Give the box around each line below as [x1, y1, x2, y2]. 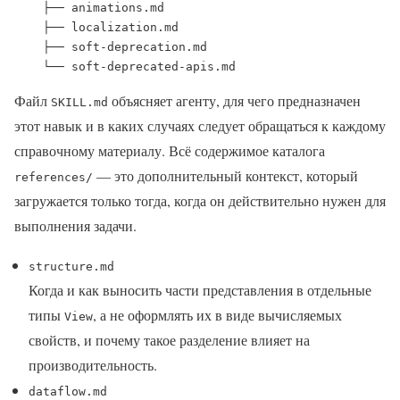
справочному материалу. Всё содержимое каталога [14, 141, 325, 161]
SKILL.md [51, 96, 108, 110]
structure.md [29, 260, 114, 274]
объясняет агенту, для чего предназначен [108, 91, 361, 111]
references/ [14, 171, 93, 185]
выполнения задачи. [14, 216, 137, 236]
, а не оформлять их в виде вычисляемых [93, 305, 342, 325]
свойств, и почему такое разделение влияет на [29, 330, 310, 350]
